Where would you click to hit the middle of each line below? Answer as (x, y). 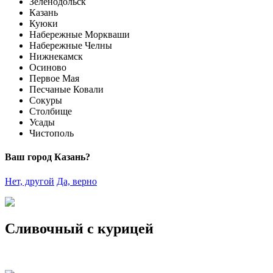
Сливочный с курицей (79, 229)
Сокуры (46, 100)
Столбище (51, 111)
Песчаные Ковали (66, 89)
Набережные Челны (71, 45)
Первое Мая (54, 78)
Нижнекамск (56, 56)
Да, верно (77, 181)
